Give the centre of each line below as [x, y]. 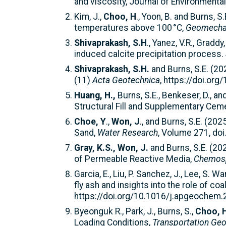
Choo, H [120, 16]
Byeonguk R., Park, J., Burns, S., [135, 211]
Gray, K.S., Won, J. [111, 148]
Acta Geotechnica [126, 80]
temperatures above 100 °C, [130, 27]
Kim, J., [89, 16]
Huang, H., [95, 95]
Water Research [128, 132]
